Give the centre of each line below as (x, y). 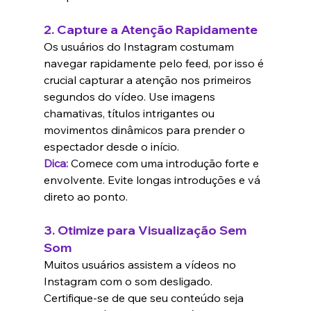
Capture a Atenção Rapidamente (157, 30)
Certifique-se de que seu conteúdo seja (145, 298)
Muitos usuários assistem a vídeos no (141, 265)
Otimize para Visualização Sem (153, 230)
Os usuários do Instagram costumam (140, 47)
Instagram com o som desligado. (129, 281)
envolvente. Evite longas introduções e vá (153, 180)
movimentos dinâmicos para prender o (145, 130)
